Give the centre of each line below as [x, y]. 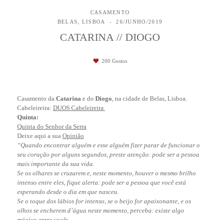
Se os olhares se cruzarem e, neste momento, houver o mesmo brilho [107, 173]
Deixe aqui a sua [40, 136]
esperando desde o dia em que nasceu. [68, 192]
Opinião [73, 136]
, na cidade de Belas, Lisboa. [150, 99]
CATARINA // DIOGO [110, 38]
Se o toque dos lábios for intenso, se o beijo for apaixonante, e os [104, 201]
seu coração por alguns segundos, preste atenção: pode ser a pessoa [108, 155]
